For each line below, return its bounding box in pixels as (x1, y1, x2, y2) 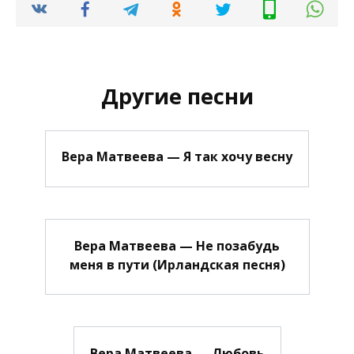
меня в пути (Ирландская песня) (69, 255, 285, 273)
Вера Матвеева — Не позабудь (74, 236, 280, 254)
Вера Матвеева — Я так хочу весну (62, 147, 292, 165)
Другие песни (100, 81, 254, 111)
